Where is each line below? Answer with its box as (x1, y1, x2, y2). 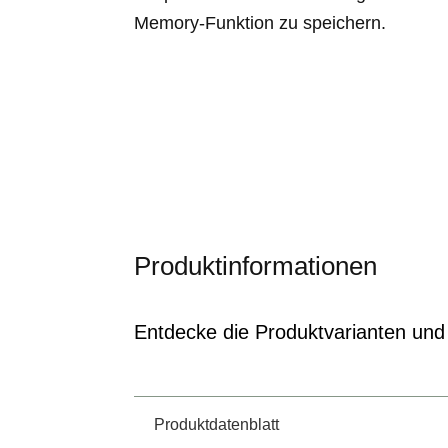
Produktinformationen (134, 250, 378, 281)
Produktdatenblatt (154, 416, 280, 434)
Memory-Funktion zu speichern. (134, 13, 387, 34)
